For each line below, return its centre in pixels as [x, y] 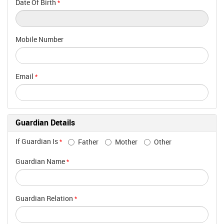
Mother [126, 142]
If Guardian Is [37, 141]
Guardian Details [45, 122]
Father [88, 142]
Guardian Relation [44, 198]
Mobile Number [39, 39]
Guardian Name [40, 161]
